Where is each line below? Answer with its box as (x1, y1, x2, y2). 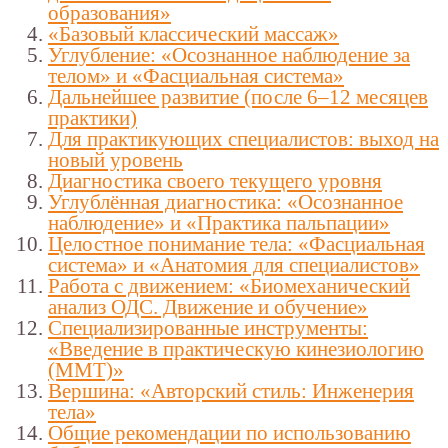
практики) (48, 106, 137, 130)
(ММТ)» (48, 358, 124, 382)
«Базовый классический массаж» (48, 22, 339, 46)
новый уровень (48, 148, 183, 172)
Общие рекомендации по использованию (48, 421, 411, 445)
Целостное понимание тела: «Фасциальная (48, 232, 425, 256)
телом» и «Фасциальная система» (48, 64, 344, 88)
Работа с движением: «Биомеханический (48, 274, 410, 298)
